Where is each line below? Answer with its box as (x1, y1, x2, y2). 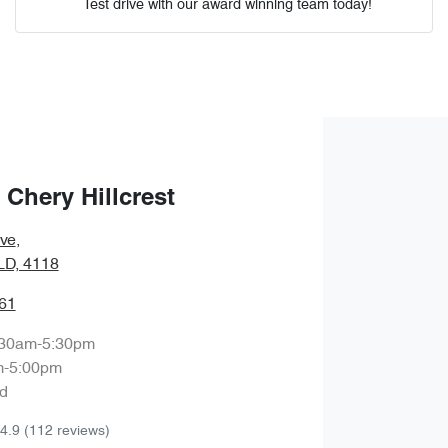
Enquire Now (167, 196, 281, 216)
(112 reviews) (23, 424, 110, 438)
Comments (32, 24, 101, 38)
